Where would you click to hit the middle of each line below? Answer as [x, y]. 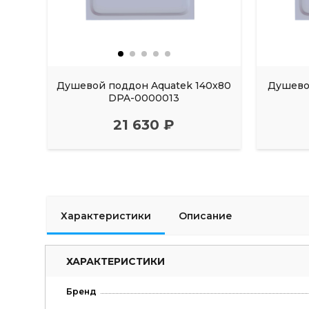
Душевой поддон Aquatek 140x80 [144, 86]
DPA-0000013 [144, 98]
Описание [205, 216]
